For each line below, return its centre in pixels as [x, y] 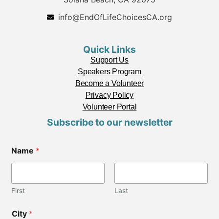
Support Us [109, 60]
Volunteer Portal [109, 107]
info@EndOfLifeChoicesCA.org [115, 17]
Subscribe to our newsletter [109, 122]
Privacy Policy [109, 95]
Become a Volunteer [109, 84]
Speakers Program [109, 72]
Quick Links [109, 50]
